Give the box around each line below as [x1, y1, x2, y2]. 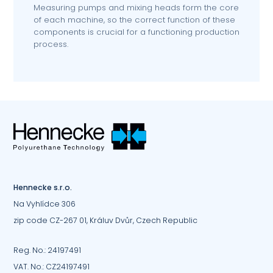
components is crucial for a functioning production [33, 26, 239, 38]
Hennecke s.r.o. [13, 182, 73, 193]
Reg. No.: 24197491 [13, 245, 82, 256]
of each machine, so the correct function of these [33, 14, 235, 26]
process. [33, 38, 68, 51]
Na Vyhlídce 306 [13, 198, 76, 209]
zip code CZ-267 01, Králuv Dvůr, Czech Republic [13, 214, 198, 225]
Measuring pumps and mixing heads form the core [33, 2, 239, 14]
